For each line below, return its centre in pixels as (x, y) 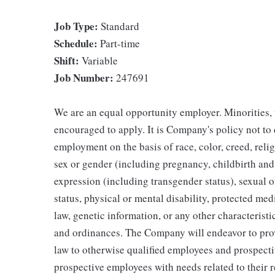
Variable (99, 60)
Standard (119, 26)
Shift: (67, 60)
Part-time (119, 43)
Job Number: (84, 78)
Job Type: (76, 26)
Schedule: (76, 43)
